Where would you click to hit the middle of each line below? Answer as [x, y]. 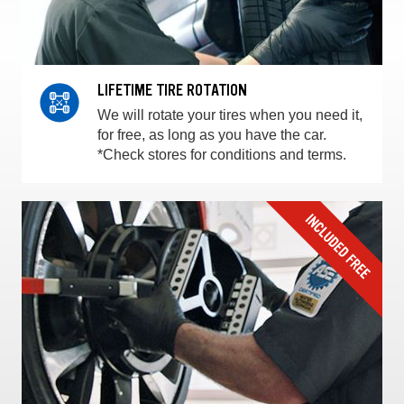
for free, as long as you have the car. [212, 135]
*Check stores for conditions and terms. [222, 155]
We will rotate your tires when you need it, [230, 115]
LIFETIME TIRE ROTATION [172, 91]
